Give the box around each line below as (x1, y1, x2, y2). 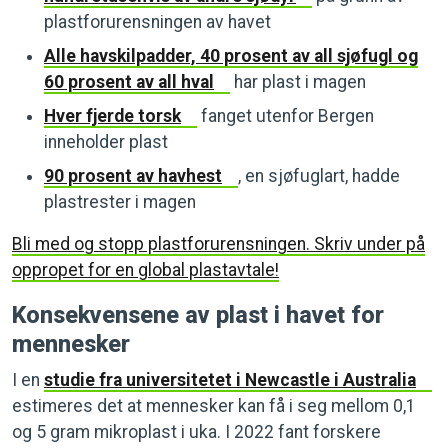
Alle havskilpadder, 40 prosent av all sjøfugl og (44, 45, 418, 66)
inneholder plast (44, 131, 168, 152)
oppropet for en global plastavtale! (12, 259, 279, 280)
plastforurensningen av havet (44, 11, 271, 32)
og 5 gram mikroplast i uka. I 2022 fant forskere (12, 421, 381, 442)
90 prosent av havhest (44, 165, 222, 186)
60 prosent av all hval (44, 71, 214, 92)
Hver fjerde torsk (44, 105, 181, 126)
